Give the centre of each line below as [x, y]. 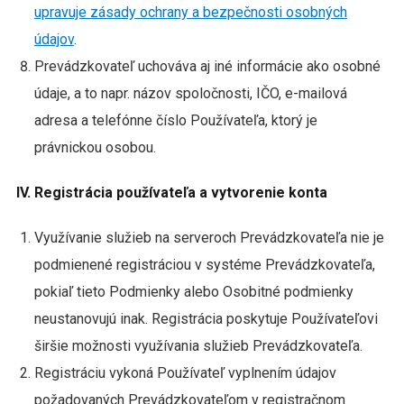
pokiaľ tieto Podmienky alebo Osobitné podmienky [193, 292]
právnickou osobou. [96, 147]
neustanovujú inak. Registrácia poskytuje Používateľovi [206, 319]
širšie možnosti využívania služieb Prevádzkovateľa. [198, 346]
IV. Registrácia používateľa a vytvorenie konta [171, 193]
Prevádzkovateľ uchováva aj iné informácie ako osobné [207, 66]
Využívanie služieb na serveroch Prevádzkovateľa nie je [209, 238]
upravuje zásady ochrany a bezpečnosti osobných [190, 12]
